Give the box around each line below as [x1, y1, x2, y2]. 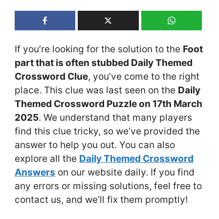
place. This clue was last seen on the [15, 84, 178, 96]
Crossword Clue [15, 70, 88, 82]
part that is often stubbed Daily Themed [15, 57, 193, 68]
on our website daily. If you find [55, 166, 195, 178]
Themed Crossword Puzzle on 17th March [15, 98, 202, 109]
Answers [15, 166, 55, 178]
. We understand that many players [39, 111, 192, 123]
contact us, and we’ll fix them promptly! [15, 194, 188, 205]
